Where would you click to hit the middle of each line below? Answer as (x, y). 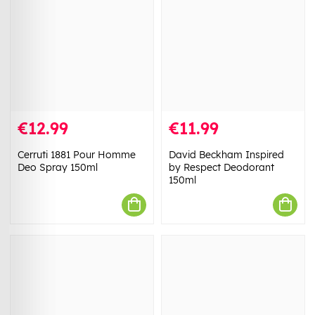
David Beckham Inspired (226, 154)
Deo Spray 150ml (58, 167)
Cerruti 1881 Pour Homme (77, 154)
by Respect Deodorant (221, 167)
